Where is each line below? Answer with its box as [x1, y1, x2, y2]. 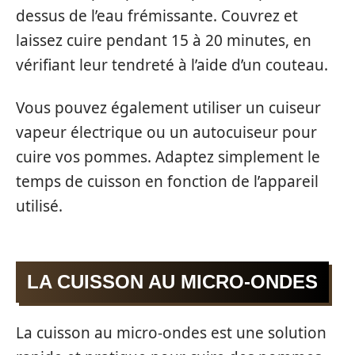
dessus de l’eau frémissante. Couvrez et [16, 6, 298, 27]
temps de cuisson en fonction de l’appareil [16, 170, 319, 192]
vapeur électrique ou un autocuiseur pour [16, 121, 317, 143]
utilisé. [16, 195, 63, 216]
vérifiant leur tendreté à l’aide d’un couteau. [16, 55, 328, 76]
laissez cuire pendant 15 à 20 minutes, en [16, 30, 311, 52]
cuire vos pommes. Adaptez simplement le [16, 146, 320, 167]
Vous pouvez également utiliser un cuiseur [16, 97, 321, 118]
